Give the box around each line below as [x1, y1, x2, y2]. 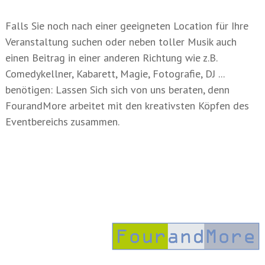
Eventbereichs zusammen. [5, 115, 119, 129]
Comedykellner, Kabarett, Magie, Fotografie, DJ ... [5, 67, 224, 81]
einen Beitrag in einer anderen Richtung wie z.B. [5, 51, 217, 65]
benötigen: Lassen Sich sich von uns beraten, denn [5, 83, 230, 97]
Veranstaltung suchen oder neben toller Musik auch [5, 35, 237, 49]
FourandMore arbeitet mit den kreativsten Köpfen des [5, 99, 249, 113]
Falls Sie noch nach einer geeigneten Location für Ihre [5, 19, 248, 33]
